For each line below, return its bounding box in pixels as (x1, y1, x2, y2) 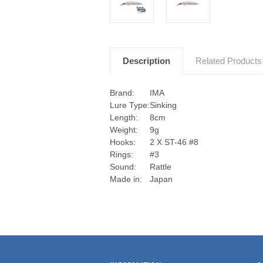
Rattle (150, 161, 171, 171)
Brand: (110, 87, 134, 97)
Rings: (110, 149, 133, 159)
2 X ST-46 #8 (150, 137, 198, 147)
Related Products (195, 55, 262, 66)
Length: (110, 112, 138, 122)
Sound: (110, 161, 136, 171)
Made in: (110, 174, 142, 184)
